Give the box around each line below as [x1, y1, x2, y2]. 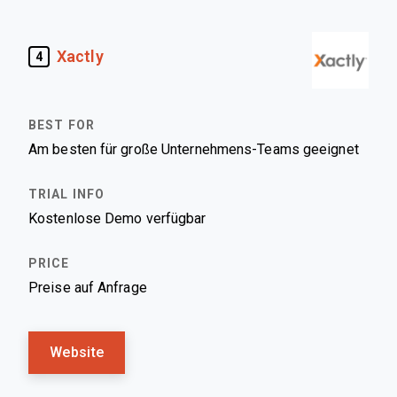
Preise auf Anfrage [28, 280, 147, 295]
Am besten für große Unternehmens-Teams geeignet [28, 142, 359, 157]
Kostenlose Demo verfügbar [28, 211, 206, 226]
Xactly [57, 47, 104, 66]
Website [50, 345, 105, 360]
